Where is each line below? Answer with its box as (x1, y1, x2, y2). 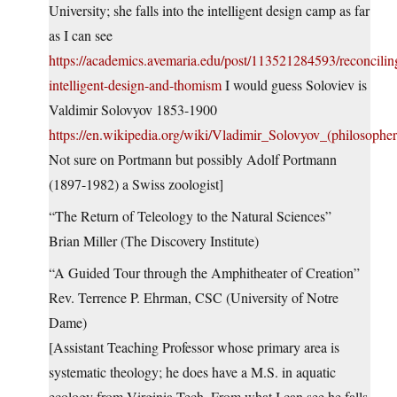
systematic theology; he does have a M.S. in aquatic (49, 362, 336, 382)
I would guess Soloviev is (222, 75, 367, 95)
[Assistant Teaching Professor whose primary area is (49, 338, 339, 357)
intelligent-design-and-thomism (49, 75, 222, 95)
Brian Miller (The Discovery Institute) (49, 231, 259, 251)
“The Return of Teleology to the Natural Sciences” (49, 206, 331, 226)
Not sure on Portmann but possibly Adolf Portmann (49, 150, 337, 169)
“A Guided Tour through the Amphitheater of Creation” (49, 263, 360, 283)
